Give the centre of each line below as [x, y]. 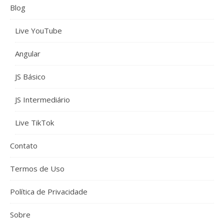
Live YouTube [38, 31]
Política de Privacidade [49, 192]
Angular [28, 54]
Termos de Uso [37, 169]
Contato [24, 146]
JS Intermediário [42, 100]
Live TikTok [34, 123]
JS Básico [30, 77]
